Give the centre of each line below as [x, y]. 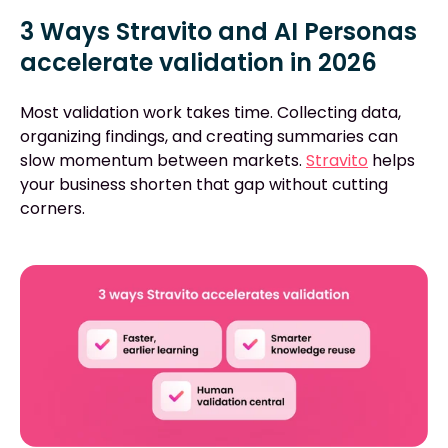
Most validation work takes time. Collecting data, [210, 112]
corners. [52, 208]
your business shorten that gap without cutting [204, 184]
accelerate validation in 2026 [198, 63]
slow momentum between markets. [161, 160]
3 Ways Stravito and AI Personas [218, 32]
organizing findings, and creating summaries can [209, 136]
